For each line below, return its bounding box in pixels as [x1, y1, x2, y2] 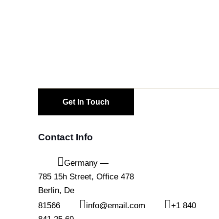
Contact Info [38, 132, 93, 143]
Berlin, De [38, 186, 74, 196]
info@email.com [86, 201, 146, 211]
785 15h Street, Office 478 [38, 172, 134, 182]
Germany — [64, 158, 109, 168]
